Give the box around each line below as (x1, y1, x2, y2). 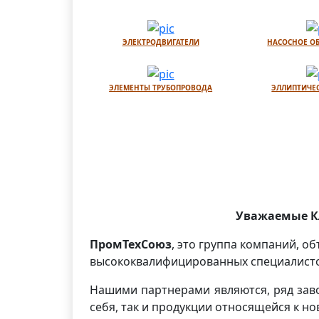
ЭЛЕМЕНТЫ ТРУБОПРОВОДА (109, 83, 213, 93)
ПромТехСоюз (90, 236, 172, 253)
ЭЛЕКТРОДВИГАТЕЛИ (122, 37, 199, 47)
